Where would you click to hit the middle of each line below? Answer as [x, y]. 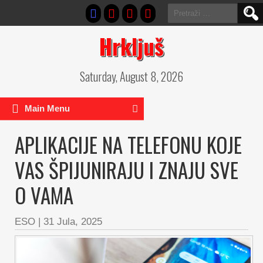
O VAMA [44, 195]
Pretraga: [184, 9]
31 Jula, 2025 [73, 222]
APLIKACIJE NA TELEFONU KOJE [128, 144]
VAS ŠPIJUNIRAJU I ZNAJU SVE [127, 170]
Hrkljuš [131, 46]
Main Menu [47, 108]
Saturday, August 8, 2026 [131, 76]
